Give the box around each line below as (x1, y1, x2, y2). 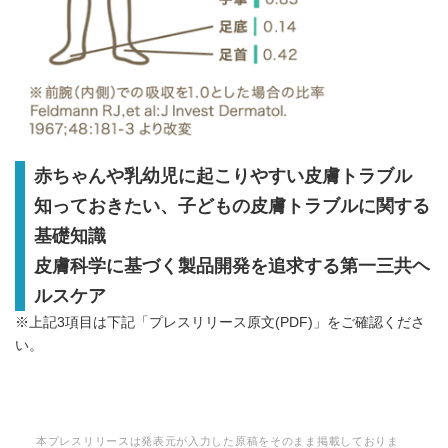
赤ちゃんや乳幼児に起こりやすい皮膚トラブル (33, 166, 412, 187)
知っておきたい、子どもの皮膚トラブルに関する (33, 196, 430, 217)
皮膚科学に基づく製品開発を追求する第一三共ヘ (33, 256, 430, 277)
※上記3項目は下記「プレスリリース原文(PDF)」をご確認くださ (15, 315, 425, 331)
